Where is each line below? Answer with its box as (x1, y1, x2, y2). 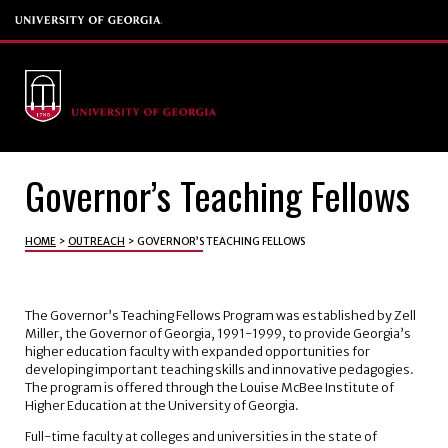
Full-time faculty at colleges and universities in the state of (24, 428, 377, 444)
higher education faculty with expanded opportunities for (24, 344, 370, 360)
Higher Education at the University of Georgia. (24, 398, 299, 414)
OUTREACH (67, 234, 125, 248)
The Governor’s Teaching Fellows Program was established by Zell (24, 308, 416, 324)
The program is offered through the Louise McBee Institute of (24, 380, 394, 396)
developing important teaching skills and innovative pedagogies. (24, 362, 414, 378)
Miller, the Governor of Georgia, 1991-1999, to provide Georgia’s (24, 326, 411, 342)
